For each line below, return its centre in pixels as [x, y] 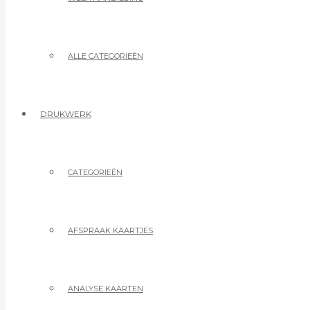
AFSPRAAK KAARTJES [110, 230]
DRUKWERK [66, 114]
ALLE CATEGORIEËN [106, 56]
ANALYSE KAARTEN [106, 289]
